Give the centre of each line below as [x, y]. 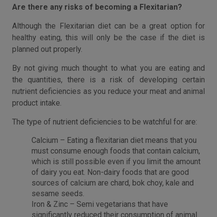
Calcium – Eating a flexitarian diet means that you [114, 140]
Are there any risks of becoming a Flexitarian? [97, 7]
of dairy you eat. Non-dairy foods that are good [110, 172]
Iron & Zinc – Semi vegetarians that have [100, 204]
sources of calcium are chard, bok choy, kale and [113, 183]
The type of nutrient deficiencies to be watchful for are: [105, 122]
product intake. [37, 103]
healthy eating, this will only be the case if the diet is [108, 38]
